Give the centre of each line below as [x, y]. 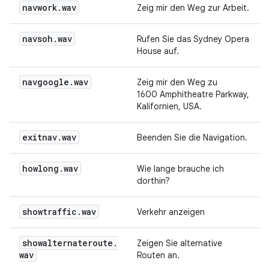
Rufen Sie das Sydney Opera [193, 39]
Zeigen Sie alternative [180, 243]
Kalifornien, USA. [169, 107]
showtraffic [50, 212]
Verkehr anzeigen [171, 212]
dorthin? [153, 181]
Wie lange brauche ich [180, 169]
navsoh [38, 39]
